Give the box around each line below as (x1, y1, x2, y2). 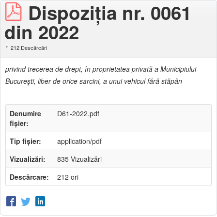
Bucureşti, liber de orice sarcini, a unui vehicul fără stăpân (5, 76, 182, 86)
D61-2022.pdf (57, 108, 99, 118)
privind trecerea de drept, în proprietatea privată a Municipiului (5, 64, 196, 74)
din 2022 (4, 18, 79, 45)
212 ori (57, 172, 78, 182)
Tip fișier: (10, 136, 41, 146)
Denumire (10, 108, 41, 118)
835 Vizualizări (57, 154, 102, 164)
